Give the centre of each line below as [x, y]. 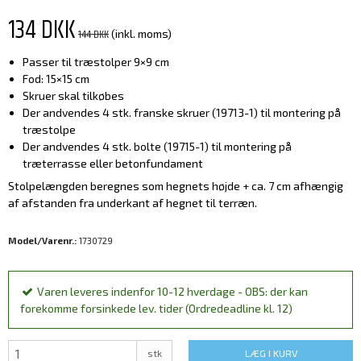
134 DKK [42, 31]
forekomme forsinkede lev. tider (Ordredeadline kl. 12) [156, 309]
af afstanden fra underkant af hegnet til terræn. [133, 203]
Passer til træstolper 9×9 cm [95, 62]
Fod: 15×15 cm [56, 79]
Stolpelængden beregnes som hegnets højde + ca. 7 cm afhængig [176, 186]
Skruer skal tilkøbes [73, 96]
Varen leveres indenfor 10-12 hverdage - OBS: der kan [172, 292]
